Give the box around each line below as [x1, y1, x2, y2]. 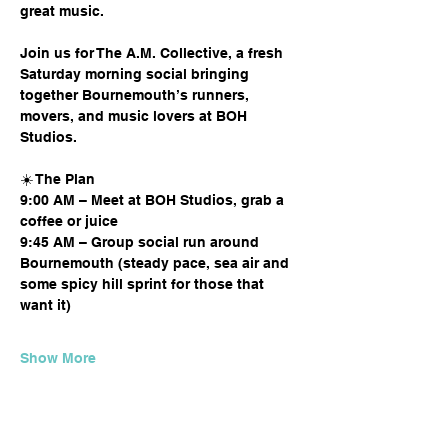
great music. [20, 3, 104, 20]
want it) [20, 297, 71, 314]
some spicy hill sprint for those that [20, 276, 268, 293]
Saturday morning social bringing [20, 66, 253, 83]
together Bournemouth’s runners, [20, 87, 253, 104]
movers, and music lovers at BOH [20, 108, 251, 125]
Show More [20, 350, 96, 367]
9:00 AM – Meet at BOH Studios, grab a [20, 192, 288, 209]
